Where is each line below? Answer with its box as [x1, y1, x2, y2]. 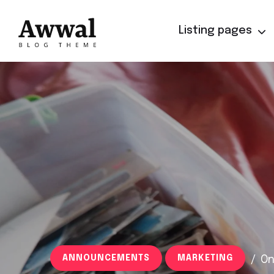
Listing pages [179, 25, 252, 36]
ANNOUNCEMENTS [62, 254, 150, 262]
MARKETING [177, 254, 233, 262]
